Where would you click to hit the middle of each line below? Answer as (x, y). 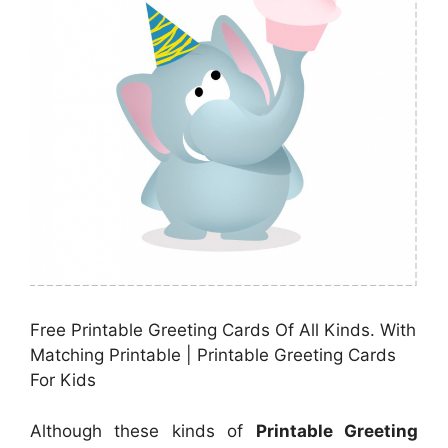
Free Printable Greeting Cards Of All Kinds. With (223, 330)
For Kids (63, 380)
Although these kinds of (143, 430)
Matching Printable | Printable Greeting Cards (213, 355)
